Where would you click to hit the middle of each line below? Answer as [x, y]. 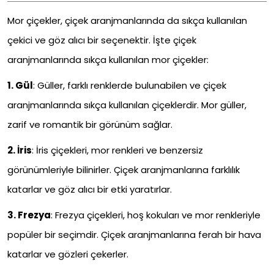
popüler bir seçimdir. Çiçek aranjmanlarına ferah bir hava [134, 235]
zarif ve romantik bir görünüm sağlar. [90, 125]
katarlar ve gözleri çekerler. [68, 254]
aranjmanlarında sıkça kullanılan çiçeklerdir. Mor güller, [127, 105]
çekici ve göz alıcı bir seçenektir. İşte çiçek [102, 40]
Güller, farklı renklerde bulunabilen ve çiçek [131, 86]
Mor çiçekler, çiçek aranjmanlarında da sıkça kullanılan [127, 21]
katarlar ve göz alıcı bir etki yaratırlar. [90, 190]
